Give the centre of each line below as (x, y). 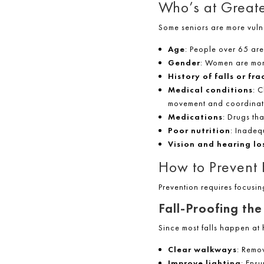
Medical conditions (210, 90)
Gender (184, 63)
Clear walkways (202, 250)
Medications (195, 117)
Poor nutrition (199, 131)
